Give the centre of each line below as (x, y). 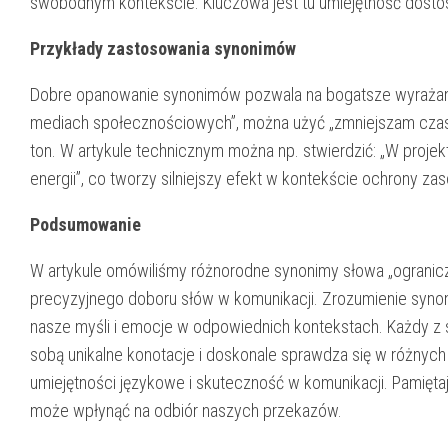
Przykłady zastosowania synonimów (163, 48)
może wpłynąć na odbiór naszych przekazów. (186, 410)
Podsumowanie (85, 224)
